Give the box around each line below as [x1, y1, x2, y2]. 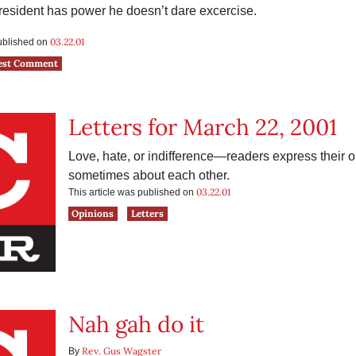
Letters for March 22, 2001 [68, 113, 337, 141]
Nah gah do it [68, 310, 204, 339]
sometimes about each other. [68, 168, 230, 182]
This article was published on [68, 187, 196, 198]
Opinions [72, 207, 114, 219]
